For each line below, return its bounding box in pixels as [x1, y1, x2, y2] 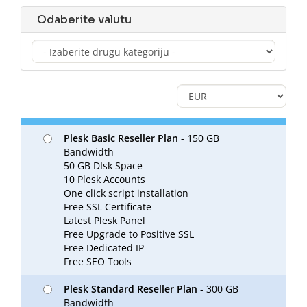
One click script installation [64, 186, 188, 199]
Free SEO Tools [64, 255, 132, 268]
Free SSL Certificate [64, 200, 151, 213]
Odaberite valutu [32, 12, 132, 27]
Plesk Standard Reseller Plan [64, 282, 197, 295]
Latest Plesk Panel [64, 214, 145, 227]
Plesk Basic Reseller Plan [64, 132, 178, 145]
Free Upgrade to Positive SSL [64, 228, 194, 241]
